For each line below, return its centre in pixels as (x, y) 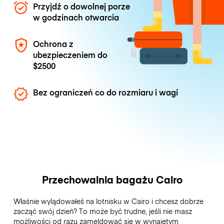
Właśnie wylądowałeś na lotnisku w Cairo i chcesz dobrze (108, 201)
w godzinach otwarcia (76, 17)
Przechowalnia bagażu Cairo (112, 179)
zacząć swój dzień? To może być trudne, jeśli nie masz (102, 211)
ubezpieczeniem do (70, 54)
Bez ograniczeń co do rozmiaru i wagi (106, 92)
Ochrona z (53, 43)
